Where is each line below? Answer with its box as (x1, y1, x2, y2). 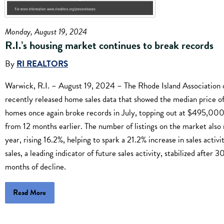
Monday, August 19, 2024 (5, 25, 87, 38)
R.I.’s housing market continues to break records (5, 36, 213, 53)
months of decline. (5, 160, 66, 173)
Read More (13, 187, 46, 198)
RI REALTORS (16, 57, 68, 70)
